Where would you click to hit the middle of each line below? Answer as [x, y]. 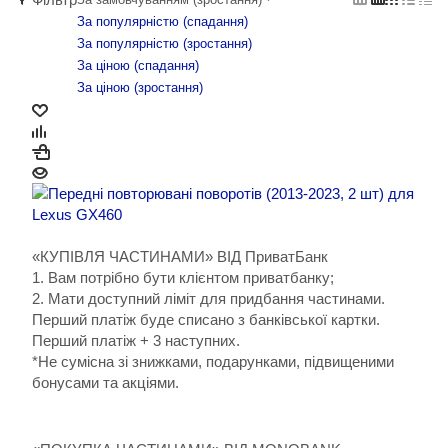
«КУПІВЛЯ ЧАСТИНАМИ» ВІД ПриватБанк [180, 256]
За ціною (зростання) [140, 87]
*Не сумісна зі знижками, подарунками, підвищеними [213, 361]
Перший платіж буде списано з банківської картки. [206, 319]
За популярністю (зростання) [164, 43]
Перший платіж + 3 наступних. [136, 340]
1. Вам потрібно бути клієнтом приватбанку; [183, 277]
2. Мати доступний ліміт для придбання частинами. [208, 298]
